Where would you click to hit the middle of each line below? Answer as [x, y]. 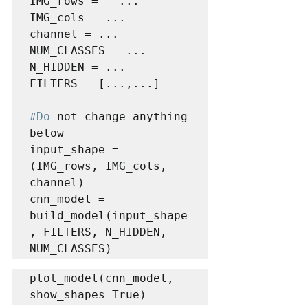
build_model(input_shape [109, 215]
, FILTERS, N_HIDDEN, [98, 232]
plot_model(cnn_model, [102, 278]
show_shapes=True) [88, 294]
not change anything [119, 116]
